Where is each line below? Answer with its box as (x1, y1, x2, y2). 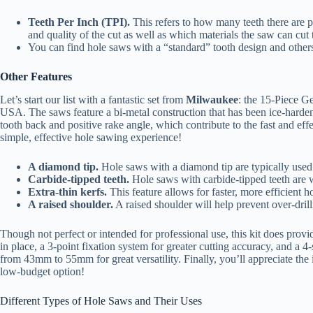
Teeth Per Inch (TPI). (28, 15, 130, 28)
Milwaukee (186, 93, 238, 105)
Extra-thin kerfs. (28, 185, 107, 198)
